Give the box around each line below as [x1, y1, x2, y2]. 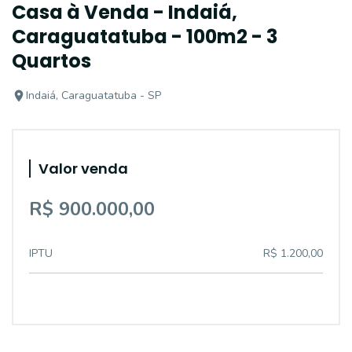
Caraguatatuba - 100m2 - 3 [12, 24, 277, 49]
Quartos [12, 48, 91, 74]
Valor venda [38, 159, 128, 178]
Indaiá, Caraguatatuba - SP [26, 88, 161, 103]
